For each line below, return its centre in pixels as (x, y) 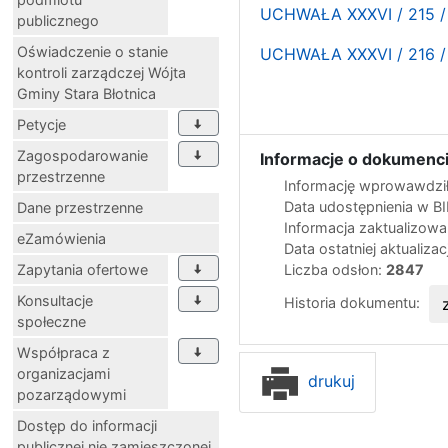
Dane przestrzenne (80, 207)
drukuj (329, 380)
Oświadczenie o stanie (92, 51)
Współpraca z (63, 352)
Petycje (41, 124)
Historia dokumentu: (354, 302)
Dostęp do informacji (87, 425)
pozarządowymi (71, 394)
